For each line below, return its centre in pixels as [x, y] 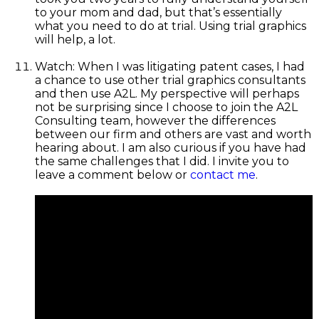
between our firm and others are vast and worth [173, 135]
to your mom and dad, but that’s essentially [158, 13]
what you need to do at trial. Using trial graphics [170, 26]
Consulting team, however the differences [155, 121]
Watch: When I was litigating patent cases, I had [169, 67]
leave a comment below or [112, 175]
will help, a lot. [75, 40]
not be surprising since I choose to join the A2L [166, 108]
